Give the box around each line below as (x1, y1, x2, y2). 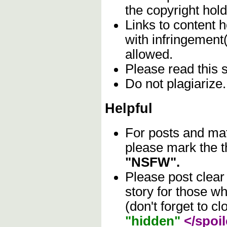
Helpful (105, 100, 153, 116)
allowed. (125, 47, 173, 61)
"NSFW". (125, 155, 180, 170)
